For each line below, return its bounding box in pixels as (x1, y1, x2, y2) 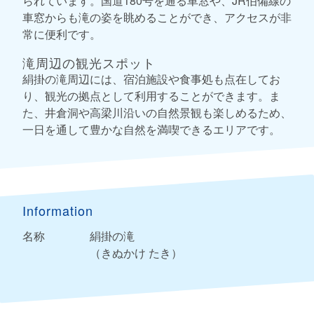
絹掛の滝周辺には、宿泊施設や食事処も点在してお (22, 70, 280, 87)
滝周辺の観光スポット (22, 53, 156, 71)
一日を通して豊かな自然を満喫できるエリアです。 (22, 121, 280, 137)
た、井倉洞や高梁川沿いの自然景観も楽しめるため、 (22, 104, 292, 121)
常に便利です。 (22, 25, 101, 42)
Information (22, 200, 93, 219)
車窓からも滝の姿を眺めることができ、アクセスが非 (22, 8, 292, 25)
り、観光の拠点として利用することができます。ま (22, 87, 280, 104)
